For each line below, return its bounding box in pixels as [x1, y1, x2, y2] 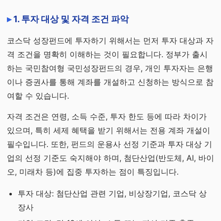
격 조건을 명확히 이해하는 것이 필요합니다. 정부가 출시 [7, 49, 208, 59]
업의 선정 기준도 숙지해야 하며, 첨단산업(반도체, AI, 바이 [7, 153, 214, 163]
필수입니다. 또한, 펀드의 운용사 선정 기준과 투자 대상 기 [7, 139, 212, 149]
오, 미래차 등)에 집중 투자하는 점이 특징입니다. [7, 167, 179, 177]
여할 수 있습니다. [7, 91, 69, 101]
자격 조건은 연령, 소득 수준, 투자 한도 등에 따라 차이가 [7, 111, 207, 121]
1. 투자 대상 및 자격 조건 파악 [13, 14, 129, 24]
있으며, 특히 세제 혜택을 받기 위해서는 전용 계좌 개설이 [7, 125, 210, 135]
